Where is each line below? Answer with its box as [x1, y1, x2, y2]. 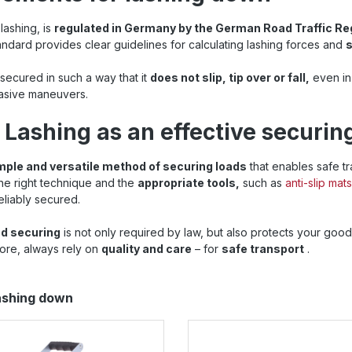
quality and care [101, 241, 192, 255]
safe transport [222, 241, 304, 255]
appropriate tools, [137, 175, 240, 189]
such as [240, 175, 285, 189]
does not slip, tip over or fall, [150, 70, 310, 84]
